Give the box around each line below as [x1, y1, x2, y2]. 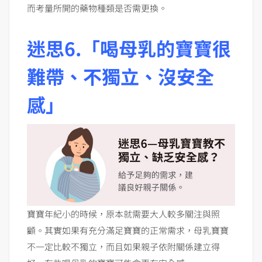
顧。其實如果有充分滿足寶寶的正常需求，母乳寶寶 [27, 224, 229, 237]
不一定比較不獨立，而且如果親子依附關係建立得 [27, 240, 220, 253]
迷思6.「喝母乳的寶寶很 [27, 35, 231, 62]
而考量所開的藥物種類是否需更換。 [27, 2, 167, 15]
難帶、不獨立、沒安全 [27, 63, 214, 90]
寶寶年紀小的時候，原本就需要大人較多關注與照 [27, 208, 220, 220]
